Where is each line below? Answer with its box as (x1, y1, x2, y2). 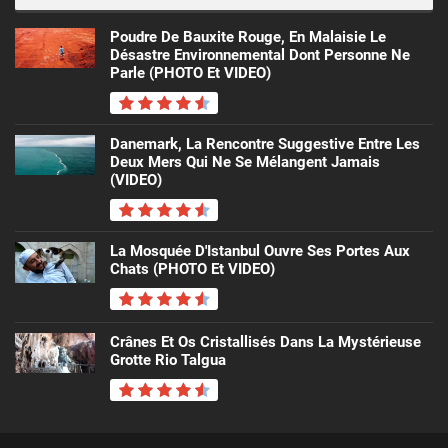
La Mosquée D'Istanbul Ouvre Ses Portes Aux (110, 242, 410, 261)
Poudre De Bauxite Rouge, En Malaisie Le (110, 28, 386, 47)
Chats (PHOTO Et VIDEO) (110, 260, 275, 279)
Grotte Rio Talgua (110, 351, 226, 370)
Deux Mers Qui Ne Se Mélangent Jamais (110, 153, 380, 172)
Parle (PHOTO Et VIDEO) (110, 64, 271, 83)
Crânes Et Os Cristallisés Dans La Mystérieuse (110, 333, 421, 352)
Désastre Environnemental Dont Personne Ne (110, 46, 410, 65)
